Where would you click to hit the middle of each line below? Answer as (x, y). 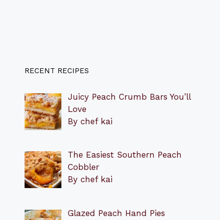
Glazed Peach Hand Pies (116, 213)
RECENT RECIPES (57, 70)
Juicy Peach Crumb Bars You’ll (129, 96)
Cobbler (83, 167)
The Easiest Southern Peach (124, 155)
